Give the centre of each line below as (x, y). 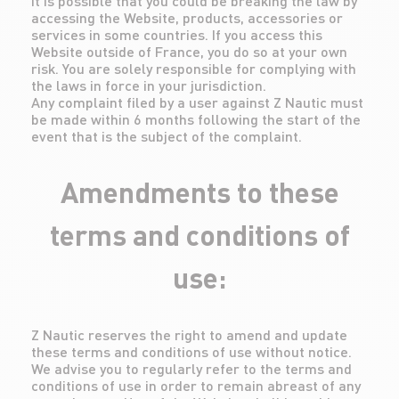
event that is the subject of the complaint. (167, 136)
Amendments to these (199, 192)
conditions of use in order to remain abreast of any (196, 385)
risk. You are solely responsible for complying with (194, 68)
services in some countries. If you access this (177, 34)
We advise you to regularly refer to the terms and (191, 368)
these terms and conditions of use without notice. (191, 351)
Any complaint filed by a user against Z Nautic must (197, 102)
